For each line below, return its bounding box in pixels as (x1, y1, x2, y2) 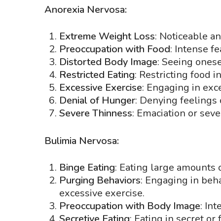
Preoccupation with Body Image (59, 199, 200, 213)
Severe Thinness (59, 107, 132, 120)
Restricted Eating (59, 68, 135, 81)
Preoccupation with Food (59, 42, 170, 56)
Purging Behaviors (59, 174, 141, 187)
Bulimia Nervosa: (44, 134, 119, 147)
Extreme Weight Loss (59, 30, 155, 43)
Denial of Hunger (59, 94, 135, 107)
